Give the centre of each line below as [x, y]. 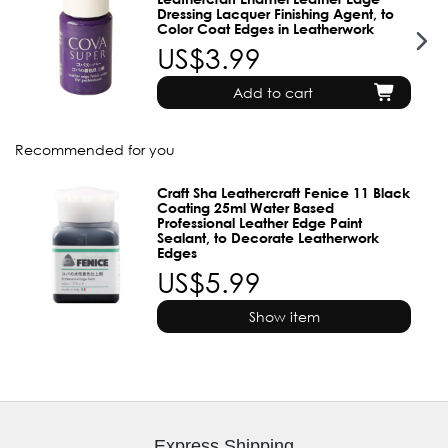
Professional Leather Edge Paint [260, 223]
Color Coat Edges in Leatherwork [266, 28]
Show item [284, 317]
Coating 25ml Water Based [246, 208]
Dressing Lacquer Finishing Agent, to [276, 13]
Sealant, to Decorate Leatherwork [268, 238]
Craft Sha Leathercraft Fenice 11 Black [284, 193]
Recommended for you [95, 149]
